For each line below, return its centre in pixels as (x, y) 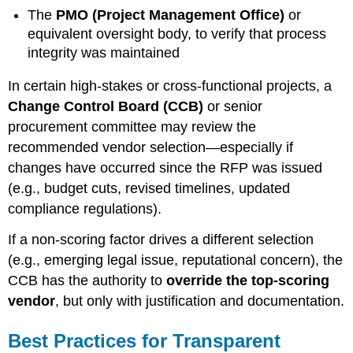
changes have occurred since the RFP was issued (165, 168)
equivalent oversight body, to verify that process (177, 33)
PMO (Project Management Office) (171, 15)
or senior (233, 107)
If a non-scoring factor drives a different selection (161, 240)
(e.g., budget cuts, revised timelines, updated (149, 189)
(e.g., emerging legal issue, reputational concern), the (176, 260)
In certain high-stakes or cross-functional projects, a (170, 86)
